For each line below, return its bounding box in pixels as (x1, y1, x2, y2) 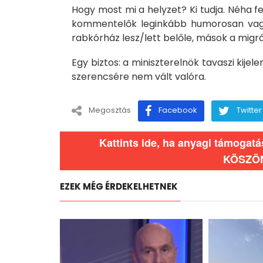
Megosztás (89, 104, 131, 116)
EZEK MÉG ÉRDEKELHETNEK (60, 180, 178, 193)
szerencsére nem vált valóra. (72, 69, 206, 83)
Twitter (237, 104, 262, 116)
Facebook (159, 104, 197, 116)
